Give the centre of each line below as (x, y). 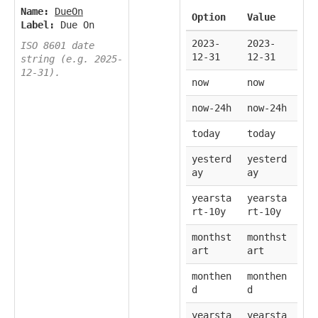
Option (209, 17)
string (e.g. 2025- (72, 59)
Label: (38, 25)
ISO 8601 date (57, 46)
